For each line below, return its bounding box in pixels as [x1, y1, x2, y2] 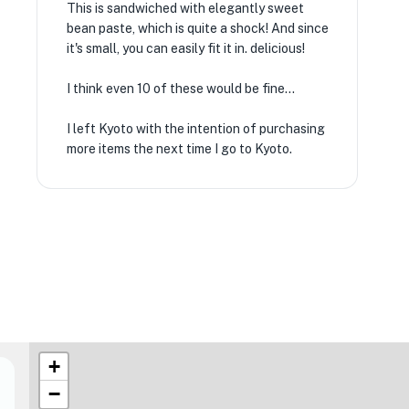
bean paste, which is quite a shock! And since [66, 21, 329, 36]
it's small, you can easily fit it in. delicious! [66, 41, 305, 56]
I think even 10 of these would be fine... [66, 81, 295, 96]
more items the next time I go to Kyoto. [66, 142, 292, 156]
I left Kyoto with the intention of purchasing [66, 121, 325, 136]
